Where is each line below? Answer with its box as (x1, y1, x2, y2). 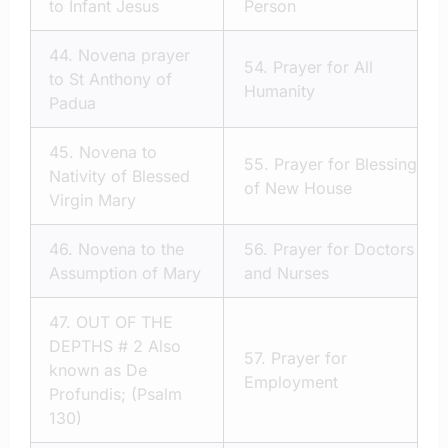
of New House (244, 178, 352, 199)
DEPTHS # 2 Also (49, 336, 181, 357)
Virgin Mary (49, 190, 136, 211)
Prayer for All (273, 57, 373, 78)
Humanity (244, 81, 315, 102)
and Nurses (244, 263, 329, 284)
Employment (244, 372, 338, 393)
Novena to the (78, 239, 184, 260)
